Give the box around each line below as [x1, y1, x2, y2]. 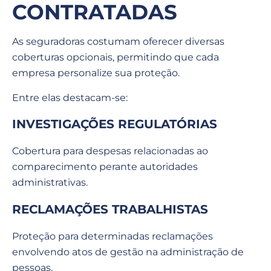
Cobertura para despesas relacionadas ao [12, 145, 208, 157]
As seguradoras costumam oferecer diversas [12, 36, 224, 48]
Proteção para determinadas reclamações [12, 230, 213, 242]
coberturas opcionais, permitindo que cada [12, 51, 219, 64]
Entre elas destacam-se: [12, 91, 128, 103]
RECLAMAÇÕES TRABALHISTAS [12, 201, 208, 217]
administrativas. [12, 177, 88, 189]
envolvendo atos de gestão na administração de [12, 246, 244, 258]
